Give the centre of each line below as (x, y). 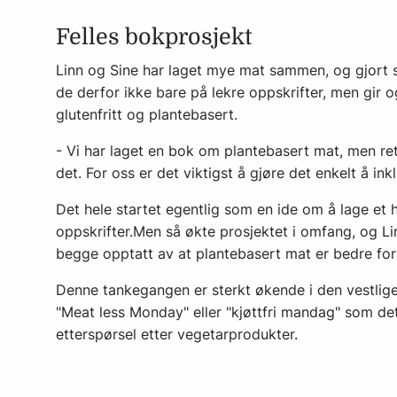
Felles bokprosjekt (154, 36)
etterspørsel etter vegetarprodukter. (177, 334)
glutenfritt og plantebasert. (147, 114)
